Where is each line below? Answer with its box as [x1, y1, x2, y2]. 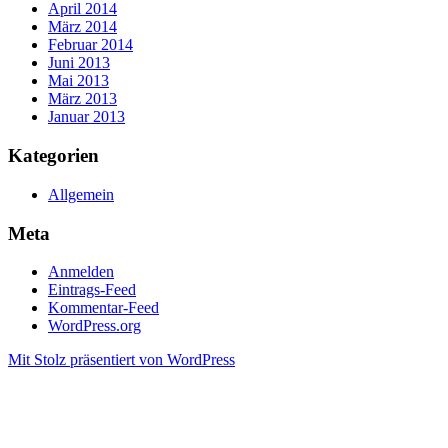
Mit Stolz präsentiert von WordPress [8, 351, 235, 369]
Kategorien [8, 145, 99, 167]
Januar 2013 [48, 108, 125, 126]
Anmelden [48, 263, 114, 281]
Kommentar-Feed [48, 299, 159, 317]
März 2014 [48, 18, 117, 36]
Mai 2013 [48, 72, 109, 90]
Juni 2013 [48, 54, 110, 72]
